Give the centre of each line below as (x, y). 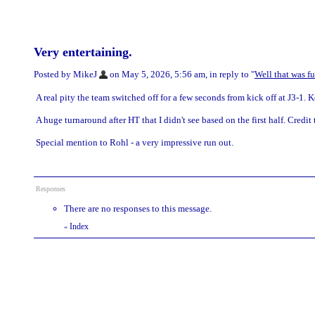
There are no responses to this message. (138, 208)
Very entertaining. (83, 52)
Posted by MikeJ (65, 74)
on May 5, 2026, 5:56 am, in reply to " (181, 74)
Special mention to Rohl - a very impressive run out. (135, 142)
